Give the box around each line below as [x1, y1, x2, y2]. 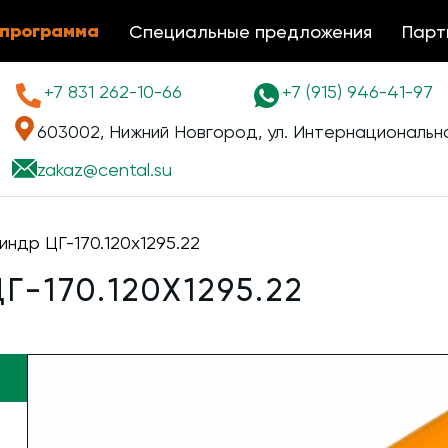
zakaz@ [37, 159, 99, 180]
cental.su [98, 159, 173, 180]
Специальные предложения [129, 20, 372, 42]
